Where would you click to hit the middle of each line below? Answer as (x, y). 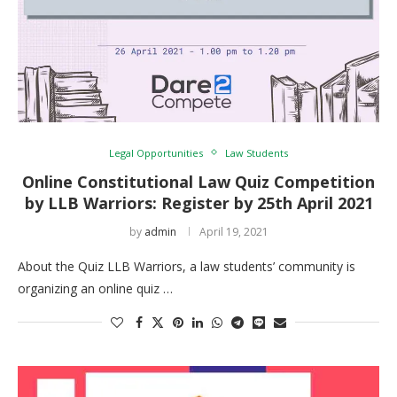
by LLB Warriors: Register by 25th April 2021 (198, 202)
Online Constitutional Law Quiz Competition (198, 181)
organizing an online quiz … (95, 288)
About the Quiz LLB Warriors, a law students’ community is (187, 266)
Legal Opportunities (156, 152)
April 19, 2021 (234, 231)
